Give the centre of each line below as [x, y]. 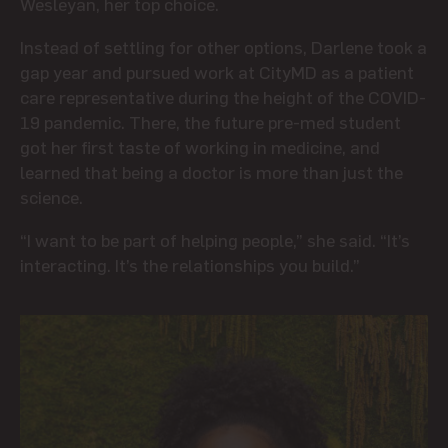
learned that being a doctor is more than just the [211, 171]
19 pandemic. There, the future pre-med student [210, 121]
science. [51, 196]
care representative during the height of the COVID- [223, 96]
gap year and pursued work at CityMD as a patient [217, 71]
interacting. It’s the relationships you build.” [190, 264]
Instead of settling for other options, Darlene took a [223, 46]
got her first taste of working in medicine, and [200, 146]
